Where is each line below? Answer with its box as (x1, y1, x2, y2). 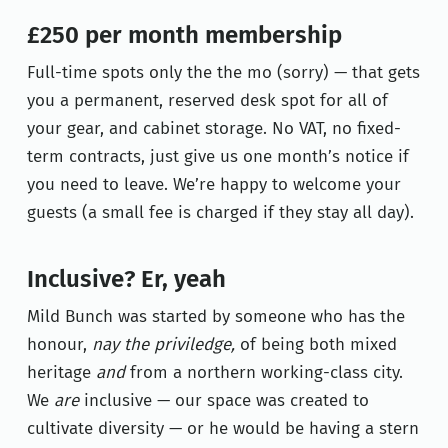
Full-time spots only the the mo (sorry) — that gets (26, 65, 420, 83)
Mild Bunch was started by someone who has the (26, 309, 405, 327)
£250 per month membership (26, 24, 342, 49)
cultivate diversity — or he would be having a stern (26, 421, 419, 439)
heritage (26, 365, 96, 383)
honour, (26, 337, 92, 355)
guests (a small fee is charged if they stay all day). (26, 205, 414, 223)
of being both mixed (234, 337, 397, 355)
